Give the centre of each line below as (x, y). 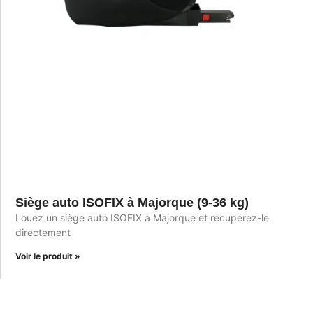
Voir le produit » (48, 256)
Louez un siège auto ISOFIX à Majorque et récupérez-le (142, 217)
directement (43, 232)
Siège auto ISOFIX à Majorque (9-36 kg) (132, 202)
